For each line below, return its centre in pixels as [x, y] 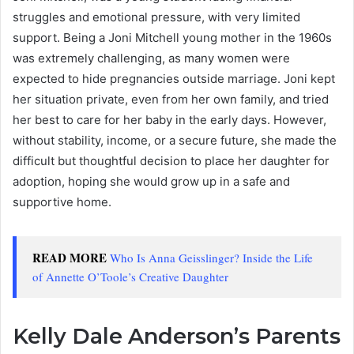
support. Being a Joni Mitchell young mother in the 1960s [172, 37]
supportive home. [62, 201]
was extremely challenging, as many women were [151, 58]
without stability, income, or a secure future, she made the [175, 140]
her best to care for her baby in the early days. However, [169, 119]
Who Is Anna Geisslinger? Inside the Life [211, 257]
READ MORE [71, 257]
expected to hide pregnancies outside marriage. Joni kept [174, 78]
